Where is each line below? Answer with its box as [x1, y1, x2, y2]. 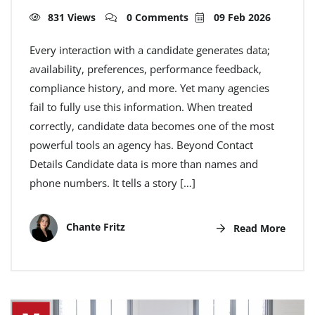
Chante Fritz [63, 219, 125, 233]
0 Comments [124, 11, 188, 25]
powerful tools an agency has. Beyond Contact [30, 138, 253, 153]
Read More [231, 221, 285, 235]
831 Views [48, 11, 96, 25]
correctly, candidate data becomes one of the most [30, 119, 274, 134]
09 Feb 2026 [211, 11, 271, 25]
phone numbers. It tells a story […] [30, 176, 195, 191]
